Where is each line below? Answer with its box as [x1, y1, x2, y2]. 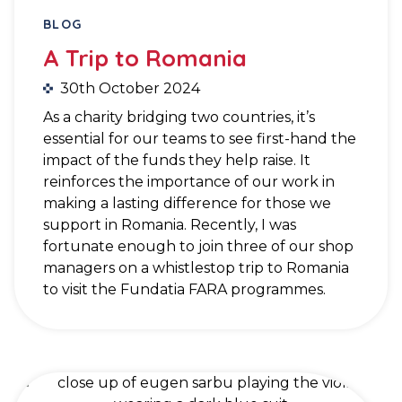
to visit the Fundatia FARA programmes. [43, 280, 326, 298]
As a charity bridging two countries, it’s [43, 108, 315, 126]
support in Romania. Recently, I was [43, 215, 296, 233]
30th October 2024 [60, 79, 200, 97]
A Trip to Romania [43, 42, 247, 72]
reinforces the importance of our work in [43, 172, 335, 190]
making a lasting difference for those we [43, 194, 331, 212]
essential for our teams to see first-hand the [43, 129, 356, 147]
